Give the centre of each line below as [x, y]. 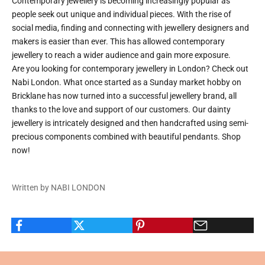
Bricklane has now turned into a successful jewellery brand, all [124, 96]
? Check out [227, 69]
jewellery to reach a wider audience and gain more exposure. [121, 55]
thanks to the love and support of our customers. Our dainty [121, 109]
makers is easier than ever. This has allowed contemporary [118, 41]
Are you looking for [47, 69]
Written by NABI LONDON [59, 188]
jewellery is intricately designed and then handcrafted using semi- [130, 123]
